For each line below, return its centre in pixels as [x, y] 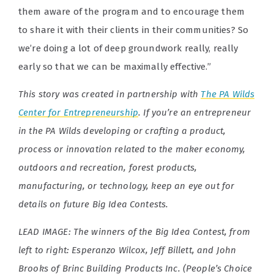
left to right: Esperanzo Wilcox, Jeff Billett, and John [128, 250]
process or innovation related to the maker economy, [132, 149]
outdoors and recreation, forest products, [108, 168]
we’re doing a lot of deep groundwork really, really [128, 48]
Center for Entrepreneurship [79, 113]
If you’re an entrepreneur [197, 113]
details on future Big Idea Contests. [95, 204]
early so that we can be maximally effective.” [115, 67]
